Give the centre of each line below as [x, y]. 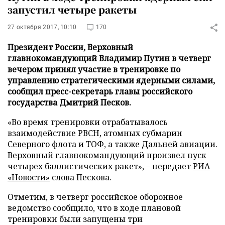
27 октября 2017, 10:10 [42, 27]
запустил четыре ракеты [72, 9]
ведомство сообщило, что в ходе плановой [94, 208]
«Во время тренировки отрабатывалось [88, 122]
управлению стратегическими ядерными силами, [111, 80]
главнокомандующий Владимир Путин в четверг [109, 58]
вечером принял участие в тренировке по [94, 69]
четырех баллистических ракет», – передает [100, 166]
